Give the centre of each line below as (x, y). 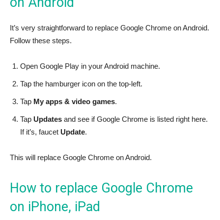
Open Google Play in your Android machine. (90, 66)
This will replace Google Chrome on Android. (81, 157)
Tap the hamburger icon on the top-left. (81, 83)
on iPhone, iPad (55, 206)
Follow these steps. (41, 40)
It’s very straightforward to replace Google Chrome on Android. (110, 27)
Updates (48, 119)
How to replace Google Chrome (101, 188)
